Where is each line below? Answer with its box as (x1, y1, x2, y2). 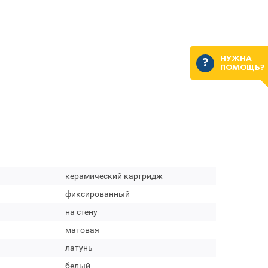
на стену (65, 207, 98, 217)
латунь (65, 243, 93, 252)
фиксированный (65, 189, 130, 199)
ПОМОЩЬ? (220, 64, 264, 72)
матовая (65, 225, 99, 234)
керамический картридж (65, 171, 163, 181)
